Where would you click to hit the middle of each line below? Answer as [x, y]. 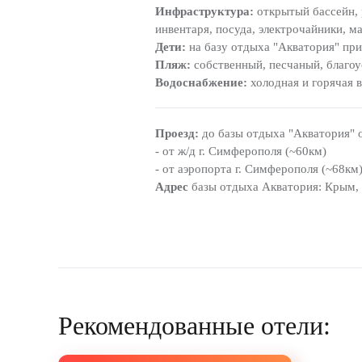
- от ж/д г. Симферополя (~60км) [241, 151]
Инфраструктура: [204, 11]
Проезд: [177, 133]
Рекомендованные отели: [194, 325]
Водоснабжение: [201, 82]
